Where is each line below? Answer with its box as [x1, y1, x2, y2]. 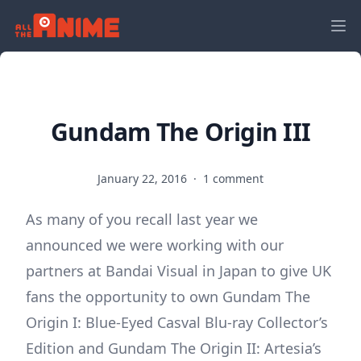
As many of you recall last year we [26, 210, 258, 229]
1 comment [203, 171, 263, 186]
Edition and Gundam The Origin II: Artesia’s [26, 338, 322, 358]
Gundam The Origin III [50, 115, 311, 148]
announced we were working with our [26, 235, 284, 255]
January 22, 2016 [98, 171, 190, 186]
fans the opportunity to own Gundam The [26, 287, 310, 306]
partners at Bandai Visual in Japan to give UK [26, 261, 331, 280]
